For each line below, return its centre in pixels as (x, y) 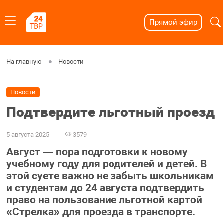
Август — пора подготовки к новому (97, 152)
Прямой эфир (173, 22)
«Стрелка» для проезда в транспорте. (101, 212)
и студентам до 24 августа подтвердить (105, 188)
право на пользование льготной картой (104, 200)
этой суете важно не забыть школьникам (110, 176)
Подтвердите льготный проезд (110, 112)
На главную (24, 61)
